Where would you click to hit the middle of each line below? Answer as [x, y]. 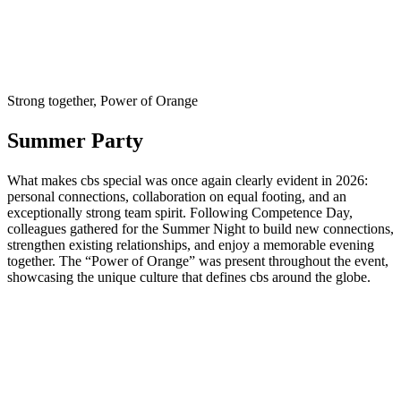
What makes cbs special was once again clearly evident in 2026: [188, 181]
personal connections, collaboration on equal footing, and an [177, 197]
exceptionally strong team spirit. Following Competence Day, [180, 213]
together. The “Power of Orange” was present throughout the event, [198, 261]
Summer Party [75, 141]
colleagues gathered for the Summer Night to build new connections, [200, 229]
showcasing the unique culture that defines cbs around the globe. [189, 277]
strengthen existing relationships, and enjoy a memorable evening [191, 245]
